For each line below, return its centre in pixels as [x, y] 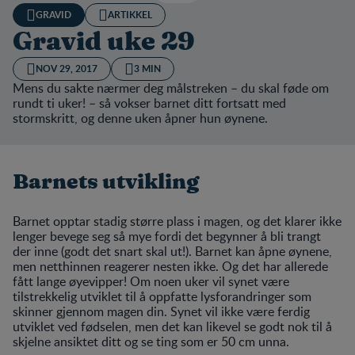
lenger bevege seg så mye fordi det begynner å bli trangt [167, 236]
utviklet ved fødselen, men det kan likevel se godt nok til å [172, 326]
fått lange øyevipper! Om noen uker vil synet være [151, 281]
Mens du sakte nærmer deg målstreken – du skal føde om [171, 88]
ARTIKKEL [130, 14]
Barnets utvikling [106, 182]
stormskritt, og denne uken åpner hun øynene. [140, 118]
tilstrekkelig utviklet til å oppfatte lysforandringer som [162, 296]
